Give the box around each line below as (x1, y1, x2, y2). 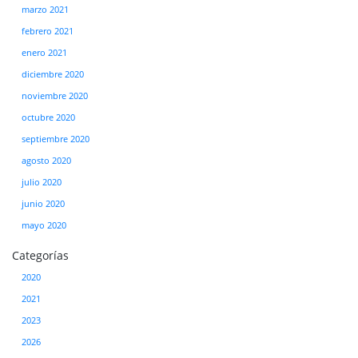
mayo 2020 (22, 219, 66, 231)
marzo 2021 (22, 3, 69, 15)
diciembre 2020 (22, 68, 84, 80)
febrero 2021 (22, 25, 74, 37)
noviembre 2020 (22, 89, 88, 101)
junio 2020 (22, 197, 65, 209)
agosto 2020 (22, 154, 71, 166)
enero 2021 (22, 46, 67, 58)
